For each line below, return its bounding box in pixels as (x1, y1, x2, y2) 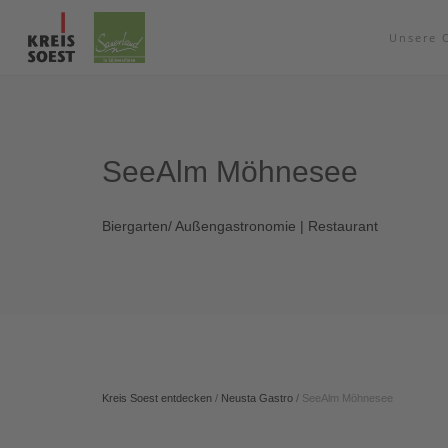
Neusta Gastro (221, 392, 293, 404)
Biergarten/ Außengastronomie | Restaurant (102, 218, 378, 234)
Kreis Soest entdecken (102, 392, 212, 404)
